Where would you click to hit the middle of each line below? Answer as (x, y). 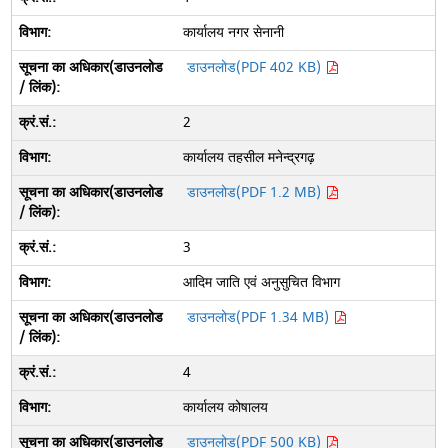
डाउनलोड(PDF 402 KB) (255, 67)
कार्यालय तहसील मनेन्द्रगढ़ (248, 157)
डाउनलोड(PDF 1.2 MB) (255, 192)
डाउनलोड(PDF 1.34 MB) (259, 317)
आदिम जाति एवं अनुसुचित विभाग (261, 282)
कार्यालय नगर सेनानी (233, 32)
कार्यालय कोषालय (227, 407)
